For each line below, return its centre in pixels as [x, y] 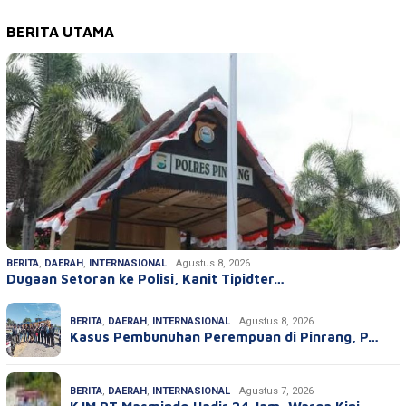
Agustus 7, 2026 [276, 391]
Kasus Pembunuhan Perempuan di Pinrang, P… [224, 336]
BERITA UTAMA [60, 31]
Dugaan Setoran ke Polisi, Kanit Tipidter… [145, 278]
